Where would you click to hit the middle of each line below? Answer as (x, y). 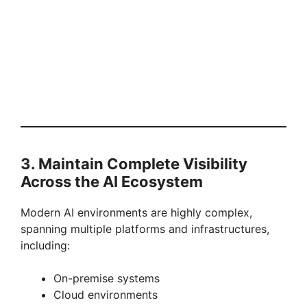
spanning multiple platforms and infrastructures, (145, 229)
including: (45, 246)
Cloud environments (106, 295)
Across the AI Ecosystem (112, 182)
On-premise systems (107, 279)
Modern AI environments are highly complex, (136, 213)
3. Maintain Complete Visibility (134, 164)
